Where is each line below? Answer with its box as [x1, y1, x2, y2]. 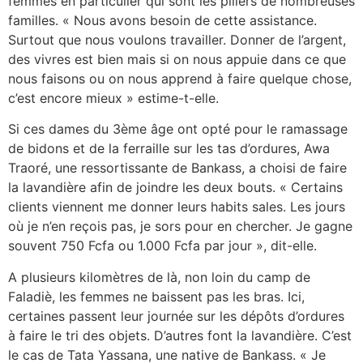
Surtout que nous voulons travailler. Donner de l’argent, [8, 31, 346, 48]
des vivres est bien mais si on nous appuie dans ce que [8, 50, 346, 67]
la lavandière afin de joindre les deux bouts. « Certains [8, 179, 343, 196]
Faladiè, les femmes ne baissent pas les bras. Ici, [8, 288, 305, 305]
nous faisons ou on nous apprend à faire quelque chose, [8, 70, 352, 87]
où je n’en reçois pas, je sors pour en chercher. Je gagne [8, 218, 352, 235]
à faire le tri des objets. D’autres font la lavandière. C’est [8, 327, 352, 344]
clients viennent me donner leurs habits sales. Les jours [8, 199, 345, 216]
